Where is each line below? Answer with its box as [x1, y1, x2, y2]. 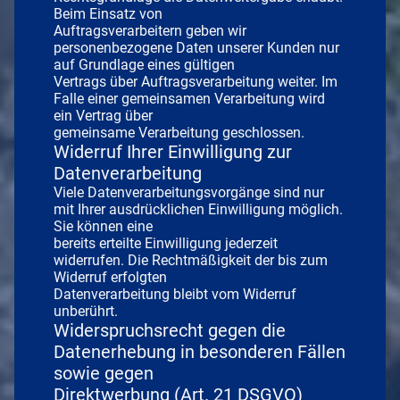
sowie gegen [54, 362, 154, 384]
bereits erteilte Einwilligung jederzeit [54, 234, 278, 252]
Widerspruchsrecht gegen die [54, 319, 286, 341]
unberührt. [54, 302, 118, 320]
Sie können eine [54, 217, 153, 235]
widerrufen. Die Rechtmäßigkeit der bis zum [54, 251, 328, 269]
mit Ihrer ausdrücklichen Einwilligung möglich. [54, 200, 343, 218]
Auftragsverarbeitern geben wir [54, 21, 246, 39]
